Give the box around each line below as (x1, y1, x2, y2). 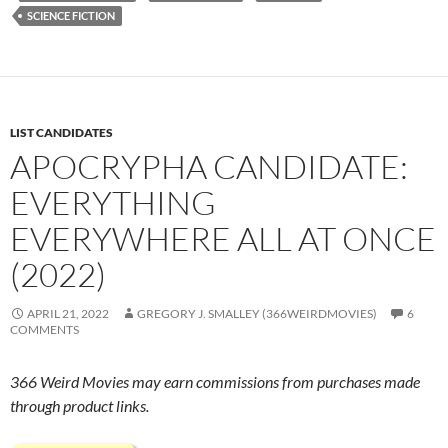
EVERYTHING (10, 181, 216, 223)
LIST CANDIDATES (10, 124, 113, 140)
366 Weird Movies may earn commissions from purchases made (10, 371, 420, 391)
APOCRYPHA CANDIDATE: (10, 145, 408, 187)
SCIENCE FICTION (27, 8, 115, 22)
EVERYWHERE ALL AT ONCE (10, 217, 436, 259)
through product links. (10, 395, 149, 415)
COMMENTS (10, 321, 79, 337)
